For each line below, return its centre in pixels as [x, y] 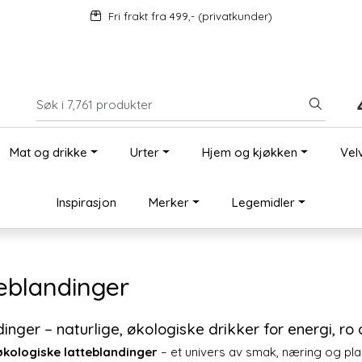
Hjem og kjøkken [249, 152]
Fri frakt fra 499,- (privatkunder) [190, 16]
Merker [169, 202]
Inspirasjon [87, 202]
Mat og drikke [49, 152]
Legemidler [263, 202]
